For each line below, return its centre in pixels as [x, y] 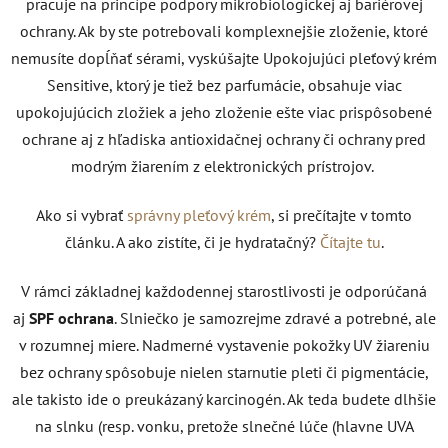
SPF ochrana [71, 317]
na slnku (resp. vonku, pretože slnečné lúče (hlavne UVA [224, 425]
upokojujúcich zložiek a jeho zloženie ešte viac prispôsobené [224, 111]
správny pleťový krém [199, 214]
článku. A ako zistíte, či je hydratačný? [190, 241]
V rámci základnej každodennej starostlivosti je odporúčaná [224, 290]
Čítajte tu [350, 241]
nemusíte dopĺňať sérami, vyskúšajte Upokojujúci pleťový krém [224, 57]
